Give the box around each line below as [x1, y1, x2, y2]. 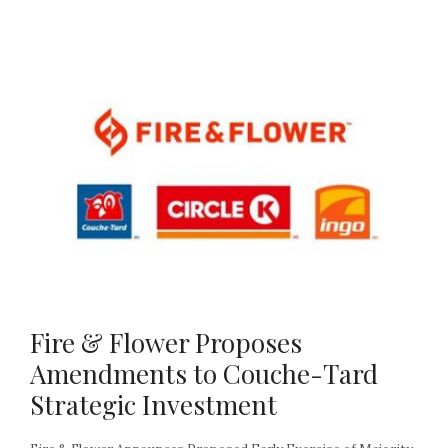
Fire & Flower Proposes [30, 325, 302, 361]
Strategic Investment [30, 387, 277, 423]
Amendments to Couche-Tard [30, 356, 378, 392]
